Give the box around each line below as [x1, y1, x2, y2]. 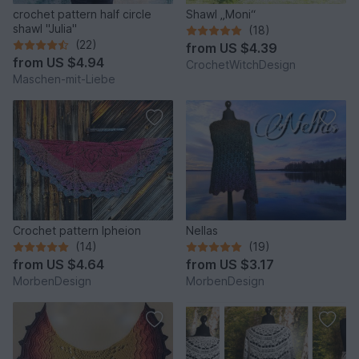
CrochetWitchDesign [186, 58, 296, 72]
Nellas [186, 224, 218, 238]
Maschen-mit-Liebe [13, 72, 115, 87]
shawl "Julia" [13, 22, 77, 36]
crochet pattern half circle [13, 7, 151, 22]
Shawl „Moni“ [186, 7, 256, 22]
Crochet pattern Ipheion [13, 224, 141, 238]
